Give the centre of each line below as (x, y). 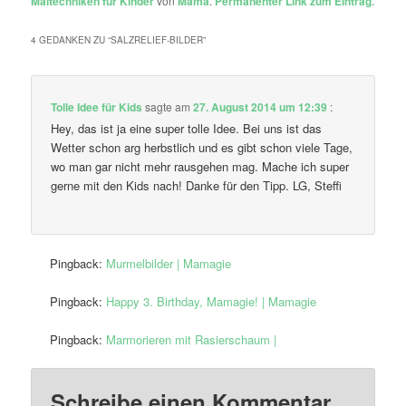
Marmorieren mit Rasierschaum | (192, 340)
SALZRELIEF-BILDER (157, 40)
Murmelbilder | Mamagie (169, 263)
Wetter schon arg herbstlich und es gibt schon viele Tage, (202, 148)
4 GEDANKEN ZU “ (71, 40)
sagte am (168, 107)
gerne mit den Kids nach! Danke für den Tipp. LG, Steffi (197, 186)
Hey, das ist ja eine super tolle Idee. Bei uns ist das (187, 129)
